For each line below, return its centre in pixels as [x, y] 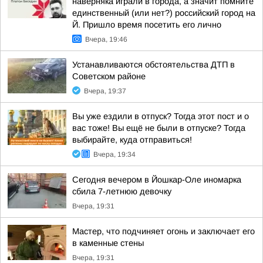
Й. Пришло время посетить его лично [147, 25]
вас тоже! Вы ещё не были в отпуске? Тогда [159, 128]
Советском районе [109, 76]
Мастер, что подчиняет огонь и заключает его [163, 231]
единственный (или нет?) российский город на [164, 13]
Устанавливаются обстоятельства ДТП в [154, 65]
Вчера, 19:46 [106, 39]
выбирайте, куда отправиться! [132, 140]
